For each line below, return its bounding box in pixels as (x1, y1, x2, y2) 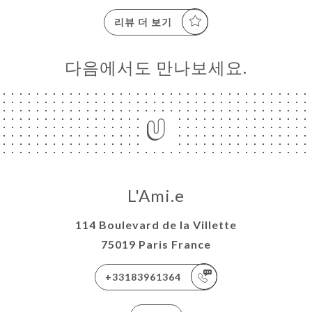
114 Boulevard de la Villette (75, 217, 237, 231)
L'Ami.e (127, 185, 185, 205)
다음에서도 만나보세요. (65, 56, 247, 77)
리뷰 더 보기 (114, 15, 172, 28)
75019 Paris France (101, 237, 211, 251)
